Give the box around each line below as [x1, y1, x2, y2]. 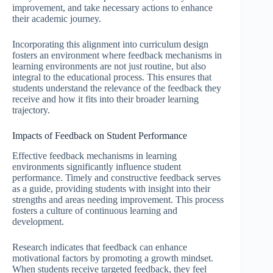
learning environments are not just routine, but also [12, 61, 206, 72]
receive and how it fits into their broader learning [12, 94, 199, 105]
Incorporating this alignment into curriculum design [12, 39, 208, 50]
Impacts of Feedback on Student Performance [12, 130, 187, 141]
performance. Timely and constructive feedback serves [12, 172, 221, 183]
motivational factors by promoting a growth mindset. [12, 252, 213, 263]
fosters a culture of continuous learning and [12, 205, 177, 216]
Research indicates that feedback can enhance [12, 241, 187, 252]
